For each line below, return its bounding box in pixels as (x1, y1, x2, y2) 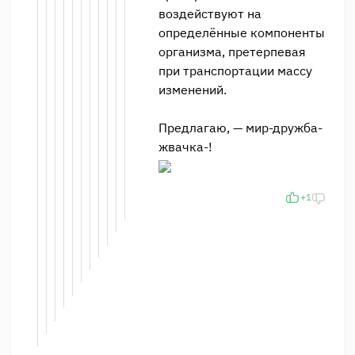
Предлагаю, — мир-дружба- (158, 119, 323, 136)
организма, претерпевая (158, 43, 306, 59)
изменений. (158, 81, 227, 97)
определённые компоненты (158, 24, 325, 40)
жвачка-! (158, 138, 212, 155)
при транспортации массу (158, 62, 312, 78)
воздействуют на (158, 5, 261, 21)
